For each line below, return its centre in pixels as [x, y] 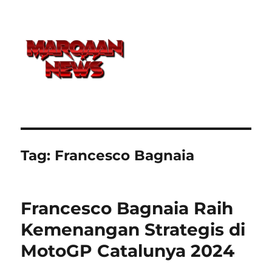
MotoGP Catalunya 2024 [128, 250]
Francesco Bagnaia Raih [127, 208]
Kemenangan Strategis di [133, 229]
